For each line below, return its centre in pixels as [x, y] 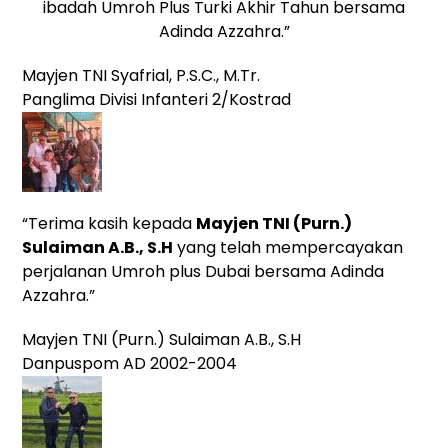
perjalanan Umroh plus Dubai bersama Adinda [203, 271]
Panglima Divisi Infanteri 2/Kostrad [157, 99]
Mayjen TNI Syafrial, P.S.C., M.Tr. [141, 75]
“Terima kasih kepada [109, 223]
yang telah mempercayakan [288, 247]
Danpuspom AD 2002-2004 [130, 363]
